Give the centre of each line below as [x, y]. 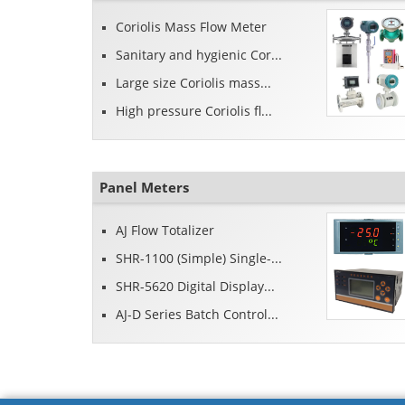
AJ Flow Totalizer [165, 231]
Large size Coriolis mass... [194, 83]
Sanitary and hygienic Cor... [199, 55]
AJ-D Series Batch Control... [198, 315]
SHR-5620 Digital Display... [196, 287]
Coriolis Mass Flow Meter [192, 27]
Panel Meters [144, 188]
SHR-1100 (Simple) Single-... [199, 259]
